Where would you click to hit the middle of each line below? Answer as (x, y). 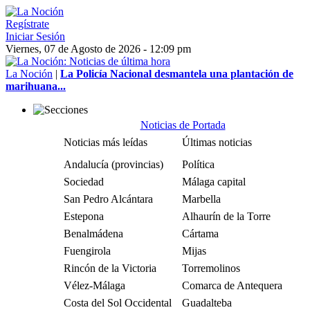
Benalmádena (93, 234)
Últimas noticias (217, 142)
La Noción (29, 74)
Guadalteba (207, 303)
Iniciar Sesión (35, 36)
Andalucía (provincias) (113, 164)
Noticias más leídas (106, 142)
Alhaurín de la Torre (226, 216)
